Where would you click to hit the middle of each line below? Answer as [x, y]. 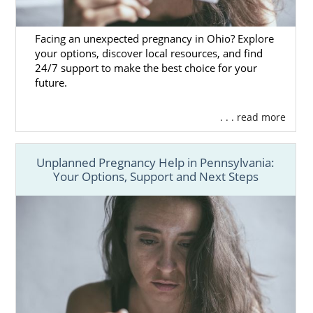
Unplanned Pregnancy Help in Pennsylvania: [156, 162]
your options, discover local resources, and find [148, 54]
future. [51, 83]
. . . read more [253, 117]
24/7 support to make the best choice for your [146, 68]
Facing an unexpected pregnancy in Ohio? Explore [154, 39]
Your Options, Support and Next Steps [155, 176]
